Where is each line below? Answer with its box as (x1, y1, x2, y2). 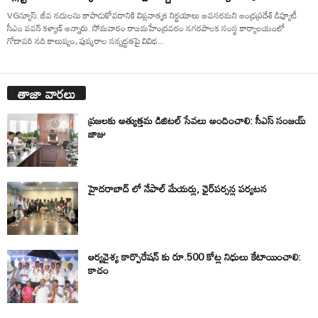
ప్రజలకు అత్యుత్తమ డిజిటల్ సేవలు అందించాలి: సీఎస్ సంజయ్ (88, 110, 305, 130)
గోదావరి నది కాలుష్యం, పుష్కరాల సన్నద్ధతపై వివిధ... (7, 31, 164, 49)
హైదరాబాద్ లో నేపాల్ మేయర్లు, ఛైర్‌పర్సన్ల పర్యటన (88, 178, 267, 198)
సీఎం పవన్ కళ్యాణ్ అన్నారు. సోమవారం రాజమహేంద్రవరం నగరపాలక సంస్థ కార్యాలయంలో (7, 18, 285, 36)
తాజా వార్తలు (18, 80, 75, 106)
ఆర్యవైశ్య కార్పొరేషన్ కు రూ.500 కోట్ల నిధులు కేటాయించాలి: (88, 246, 301, 266)
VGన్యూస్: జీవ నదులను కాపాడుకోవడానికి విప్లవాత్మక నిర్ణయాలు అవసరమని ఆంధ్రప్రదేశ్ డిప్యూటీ (7, 6, 297, 23)
